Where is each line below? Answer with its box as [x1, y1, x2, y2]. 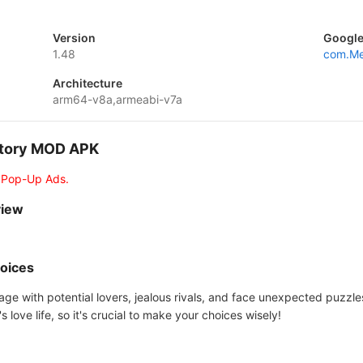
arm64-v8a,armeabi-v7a [52, 92, 182, 106]
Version [52, 31, 96, 45]
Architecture [52, 76, 122, 90]
